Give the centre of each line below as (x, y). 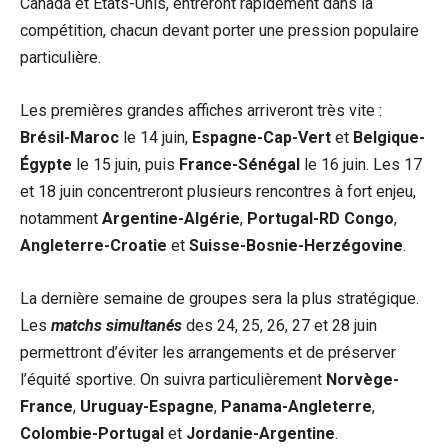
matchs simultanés (116, 325)
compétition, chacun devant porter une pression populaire (219, 30)
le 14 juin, (155, 137)
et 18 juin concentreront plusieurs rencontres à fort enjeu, (218, 191)
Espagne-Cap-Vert (261, 137)
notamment (61, 218)
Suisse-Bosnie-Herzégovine (296, 245)
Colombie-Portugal (92, 433)
